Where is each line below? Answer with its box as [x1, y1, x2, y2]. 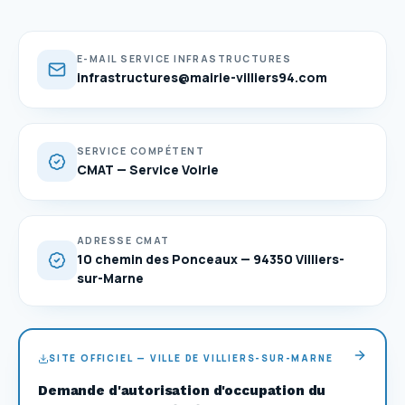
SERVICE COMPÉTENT [77, 144, 204, 157]
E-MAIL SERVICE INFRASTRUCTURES [77, 52, 292, 65]
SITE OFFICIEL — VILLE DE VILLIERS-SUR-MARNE [49, 352, 334, 364]
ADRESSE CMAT [77, 233, 170, 247]
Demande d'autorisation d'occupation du [38, 381, 326, 399]
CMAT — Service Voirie [77, 160, 219, 178]
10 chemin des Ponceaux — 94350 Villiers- [77, 250, 344, 268]
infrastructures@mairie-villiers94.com [77, 68, 327, 86]
